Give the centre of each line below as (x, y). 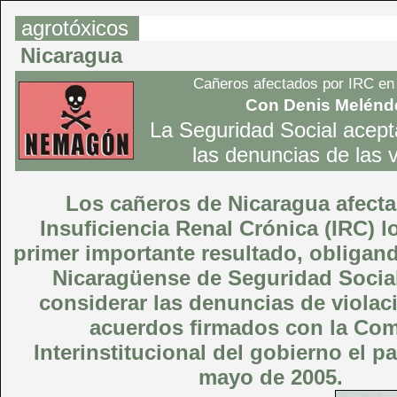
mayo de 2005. (270, 377)
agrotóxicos (74, 28)
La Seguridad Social (243, 130)
